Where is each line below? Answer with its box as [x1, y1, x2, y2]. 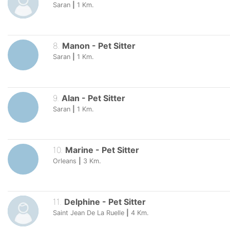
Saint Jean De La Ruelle [53, 208, 124, 217]
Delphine [64, 196, 100, 207]
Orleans [53, 157, 76, 165]
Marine [65, 144, 93, 155]
